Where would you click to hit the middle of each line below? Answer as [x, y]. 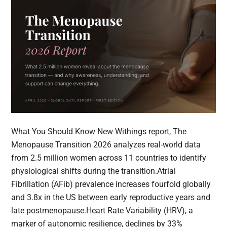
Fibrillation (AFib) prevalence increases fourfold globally [111, 184]
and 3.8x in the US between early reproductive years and [111, 198]
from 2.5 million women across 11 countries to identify [109, 158]
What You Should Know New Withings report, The [99, 132]
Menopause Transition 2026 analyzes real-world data [106, 145]
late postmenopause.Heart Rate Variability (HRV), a [102, 211]
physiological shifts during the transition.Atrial [94, 171]
